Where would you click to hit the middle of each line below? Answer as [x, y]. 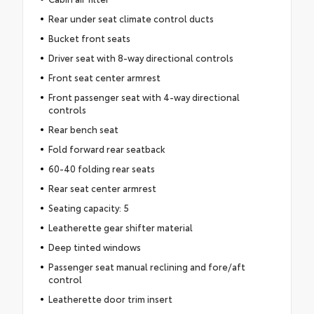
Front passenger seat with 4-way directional [144, 97]
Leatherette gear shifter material [120, 227]
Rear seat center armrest [102, 188]
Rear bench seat [83, 129]
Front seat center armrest [104, 77]
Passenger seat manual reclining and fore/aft [146, 267]
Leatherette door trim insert [110, 299]
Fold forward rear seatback [107, 149]
